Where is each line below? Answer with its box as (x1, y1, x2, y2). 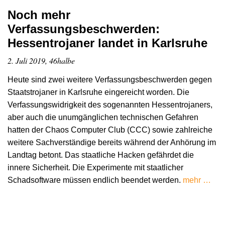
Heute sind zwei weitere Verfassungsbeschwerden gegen (8, 75, 212, 84)
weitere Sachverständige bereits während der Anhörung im (8, 138, 216, 147)
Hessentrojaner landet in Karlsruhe (8, 36, 207, 50)
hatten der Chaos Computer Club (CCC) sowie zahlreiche (8, 125, 212, 134)
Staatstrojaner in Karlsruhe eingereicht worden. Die (8, 87, 189, 96)
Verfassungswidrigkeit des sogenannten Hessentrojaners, (8, 100, 212, 109)
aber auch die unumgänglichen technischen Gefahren (8, 113, 198, 122)
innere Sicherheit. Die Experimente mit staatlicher (8, 163, 183, 172)
